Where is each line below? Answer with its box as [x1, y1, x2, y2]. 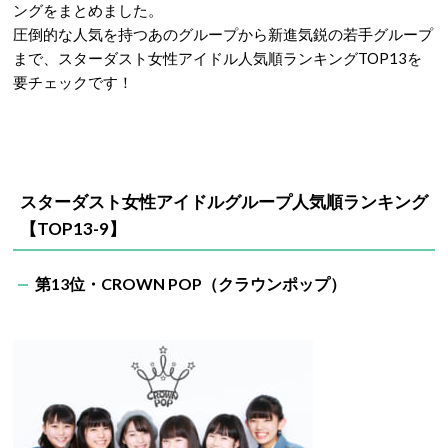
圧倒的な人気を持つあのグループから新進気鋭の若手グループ [13, 25, 433, 43]
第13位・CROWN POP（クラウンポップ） [35, 274, 346, 293]
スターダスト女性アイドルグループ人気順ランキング [20, 191, 428, 212]
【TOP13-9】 [20, 218, 126, 239]
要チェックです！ [13, 73, 133, 91]
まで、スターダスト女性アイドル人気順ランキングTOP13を [13, 49, 422, 67]
